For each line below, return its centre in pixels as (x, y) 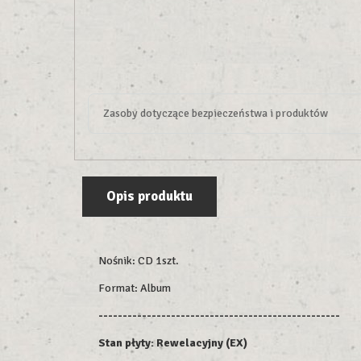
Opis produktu (149, 196)
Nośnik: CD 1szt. (139, 261)
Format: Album (135, 288)
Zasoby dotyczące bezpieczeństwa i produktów (216, 113)
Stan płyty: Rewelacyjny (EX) (173, 343)
